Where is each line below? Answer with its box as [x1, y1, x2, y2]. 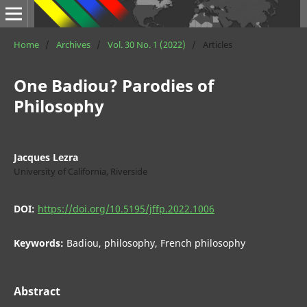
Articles [202, 38, 232, 51]
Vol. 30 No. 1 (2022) [107, 38, 186, 51]
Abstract [13, 284, 60, 299]
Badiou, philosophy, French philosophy [66, 236, 245, 249]
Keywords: [13, 236, 66, 249]
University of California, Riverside [13, 164, 147, 177]
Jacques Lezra [13, 150, 78, 164]
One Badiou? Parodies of [13, 73, 214, 97]
